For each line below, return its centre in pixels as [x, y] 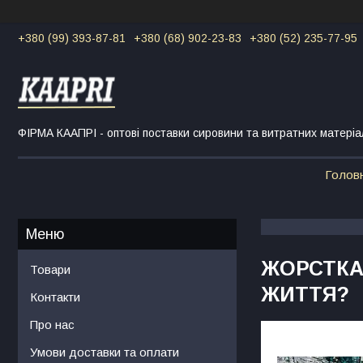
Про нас [52, 324]
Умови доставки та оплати [105, 352]
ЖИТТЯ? [305, 294]
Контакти [55, 297]
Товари [50, 269]
